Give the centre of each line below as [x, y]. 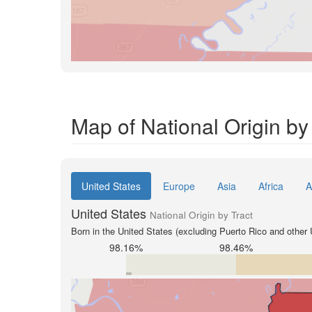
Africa [271, 186]
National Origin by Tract [201, 215]
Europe [179, 186]
